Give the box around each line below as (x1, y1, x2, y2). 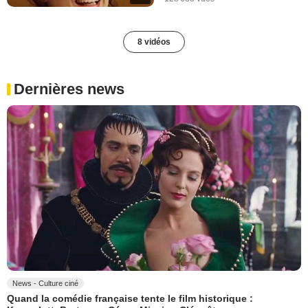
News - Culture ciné (12, 278, 78, 287)
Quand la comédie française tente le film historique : (7, 292, 253, 304)
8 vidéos (137, 36, 170, 47)
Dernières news (14, 80, 124, 98)
